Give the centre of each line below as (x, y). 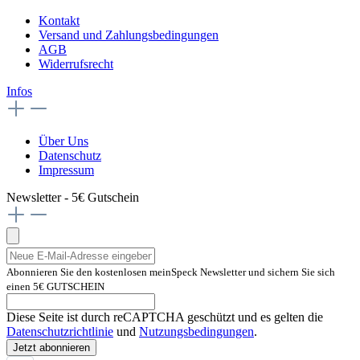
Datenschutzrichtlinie (60, 332)
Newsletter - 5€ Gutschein (73, 198)
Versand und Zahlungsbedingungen (129, 35)
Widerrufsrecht (76, 64)
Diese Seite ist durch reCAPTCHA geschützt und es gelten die (165, 317)
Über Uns (63, 141)
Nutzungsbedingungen (196, 332)
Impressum (66, 170)
